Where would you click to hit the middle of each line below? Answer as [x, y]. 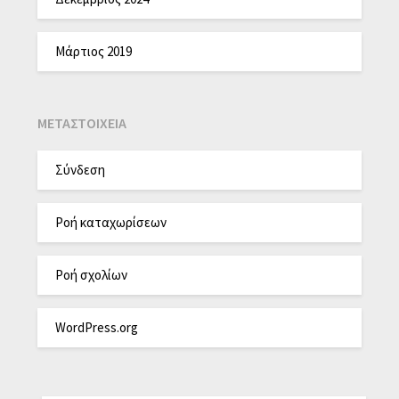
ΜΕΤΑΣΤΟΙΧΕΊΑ [82, 123]
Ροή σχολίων [92, 274]
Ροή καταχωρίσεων [111, 222]
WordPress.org [97, 327]
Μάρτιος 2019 [94, 51]
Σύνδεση [81, 169]
